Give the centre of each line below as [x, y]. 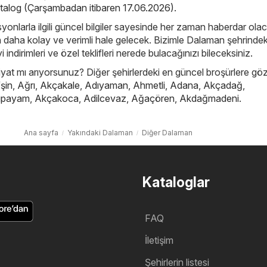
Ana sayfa [41, 132]
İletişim [159, 240]
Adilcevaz [105, 98]
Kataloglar [176, 182]
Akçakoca [57, 98]
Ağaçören [153, 98]
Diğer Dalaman [167, 132]
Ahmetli [149, 85]
